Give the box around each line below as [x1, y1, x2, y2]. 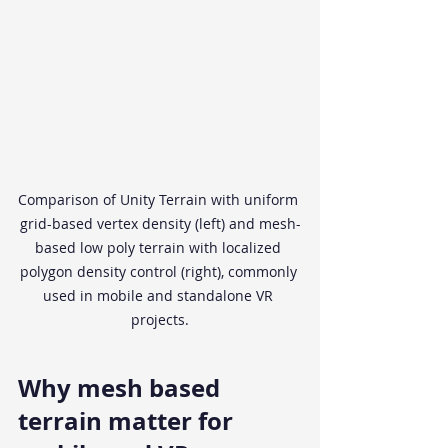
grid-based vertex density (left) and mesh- [19, 214, 301, 234]
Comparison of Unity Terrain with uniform [18, 190, 302, 210]
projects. [131, 310, 189, 330]
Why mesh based [18, 371, 226, 406]
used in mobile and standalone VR [43, 286, 277, 306]
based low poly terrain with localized [35, 238, 285, 258]
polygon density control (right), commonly [19, 262, 301, 282]
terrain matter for [18, 404, 239, 439]
